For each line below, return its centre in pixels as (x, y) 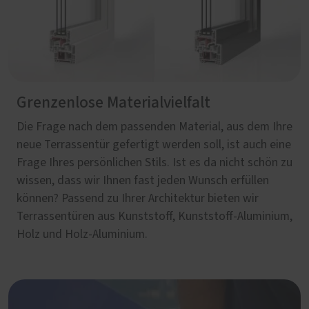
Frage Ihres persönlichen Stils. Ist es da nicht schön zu (154, 162)
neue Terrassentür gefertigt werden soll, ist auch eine (154, 144)
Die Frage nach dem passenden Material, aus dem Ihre (154, 127)
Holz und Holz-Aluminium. (82, 234)
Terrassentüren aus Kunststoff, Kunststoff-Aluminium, (154, 216)
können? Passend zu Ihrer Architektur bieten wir (138, 198)
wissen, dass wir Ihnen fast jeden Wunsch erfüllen (143, 180)
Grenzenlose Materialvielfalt (113, 102)
